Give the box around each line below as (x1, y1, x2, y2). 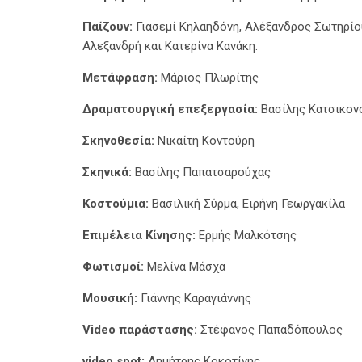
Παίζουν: (82, 19, 133, 34)
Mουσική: (82, 291, 137, 305)
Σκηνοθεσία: (82, 133, 154, 148)
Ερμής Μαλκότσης (196, 228, 297, 242)
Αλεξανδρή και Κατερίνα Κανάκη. (82, 39, 258, 53)
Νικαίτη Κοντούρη (154, 133, 255, 148)
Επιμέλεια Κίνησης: (82, 228, 196, 242)
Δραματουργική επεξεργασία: (82, 102, 258, 116)
